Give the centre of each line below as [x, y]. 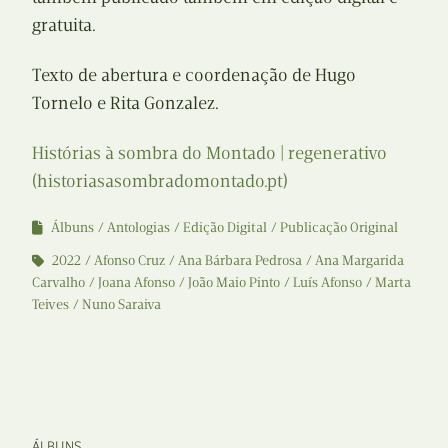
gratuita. [64, 24]
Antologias [138, 227]
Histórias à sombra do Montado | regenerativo [209, 152]
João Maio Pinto [234, 282]
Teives [50, 304]
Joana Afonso [136, 282]
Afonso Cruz [129, 260]
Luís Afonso [327, 282]
